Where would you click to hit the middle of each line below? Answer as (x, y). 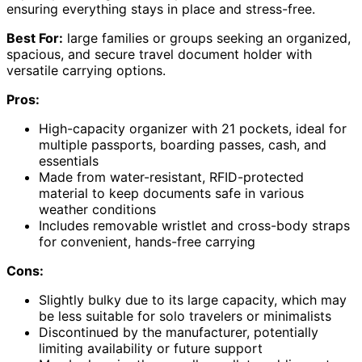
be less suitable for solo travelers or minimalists (185, 316)
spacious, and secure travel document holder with (159, 55)
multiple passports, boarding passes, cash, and (183, 145)
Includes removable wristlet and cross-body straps (194, 226)
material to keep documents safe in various (171, 194)
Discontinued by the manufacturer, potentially (179, 333)
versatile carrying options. (86, 71)
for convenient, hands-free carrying (147, 242)
